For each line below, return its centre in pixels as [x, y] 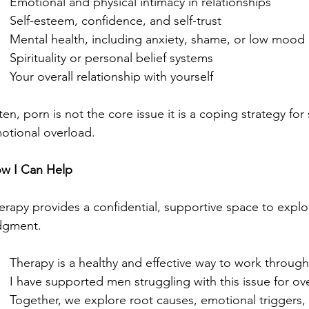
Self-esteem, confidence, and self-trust [116, 21]
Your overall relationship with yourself [111, 77]
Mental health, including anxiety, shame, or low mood [157, 40]
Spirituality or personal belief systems [111, 58]
